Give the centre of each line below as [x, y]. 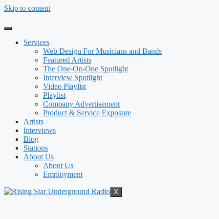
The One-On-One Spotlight [86, 69]
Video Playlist [65, 86]
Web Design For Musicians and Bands [102, 51]
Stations [36, 148]
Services [36, 42]
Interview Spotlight [73, 77]
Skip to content [27, 8]
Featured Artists [67, 60]
